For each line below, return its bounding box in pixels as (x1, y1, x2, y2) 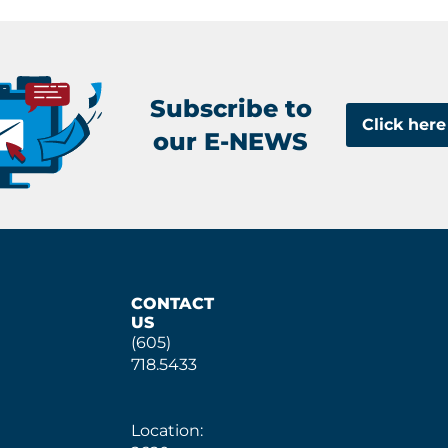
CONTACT (131, 294, 215, 313)
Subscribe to (149, 93, 312, 123)
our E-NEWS (153, 126, 309, 156)
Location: (131, 421, 204, 440)
